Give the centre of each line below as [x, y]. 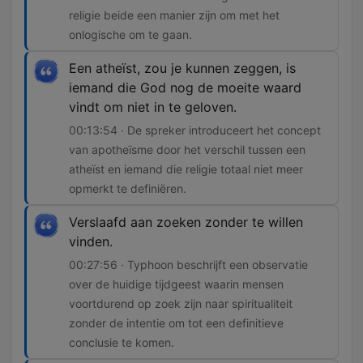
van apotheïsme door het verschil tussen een [187, 150]
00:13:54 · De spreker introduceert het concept [195, 130]
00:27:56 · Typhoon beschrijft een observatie [188, 265]
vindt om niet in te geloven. [153, 107]
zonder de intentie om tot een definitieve [176, 323]
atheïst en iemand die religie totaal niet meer [186, 169]
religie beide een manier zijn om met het [174, 15]
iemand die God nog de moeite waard [185, 88]
